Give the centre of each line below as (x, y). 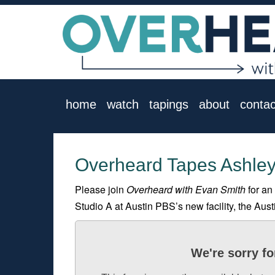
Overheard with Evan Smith (186, 189)
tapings (169, 104)
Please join (101, 189)
